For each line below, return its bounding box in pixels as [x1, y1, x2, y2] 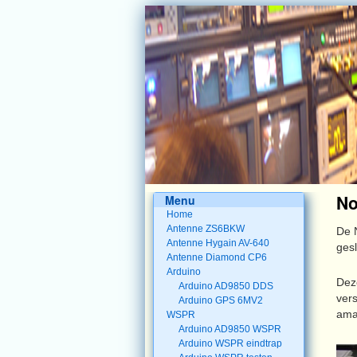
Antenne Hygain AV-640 [166, 237, 269, 249]
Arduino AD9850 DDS [178, 280, 274, 292]
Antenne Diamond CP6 [166, 252, 267, 263]
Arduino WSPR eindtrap [178, 338, 283, 349]
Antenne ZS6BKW [166, 223, 245, 234]
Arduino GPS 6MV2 [178, 295, 264, 306]
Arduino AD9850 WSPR [178, 324, 282, 335]
